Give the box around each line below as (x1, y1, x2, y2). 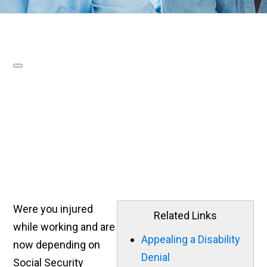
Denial (141, 251, 170, 264)
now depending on (13, 238, 101, 252)
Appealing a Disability (141, 233, 240, 246)
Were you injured (13, 203, 94, 216)
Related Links (153, 209, 217, 222)
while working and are (13, 221, 116, 234)
